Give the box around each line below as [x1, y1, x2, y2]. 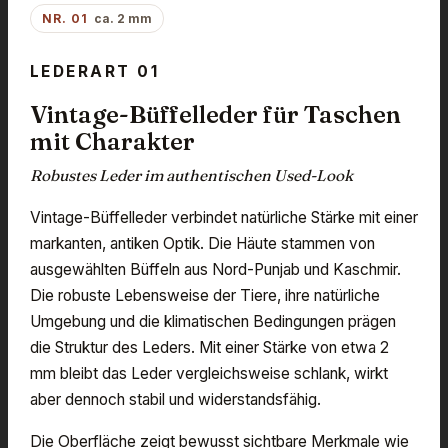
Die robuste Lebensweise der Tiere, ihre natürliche [30, 285, 380, 305]
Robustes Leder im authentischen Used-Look [30, 165, 353, 185]
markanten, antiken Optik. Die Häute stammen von [30, 233, 375, 253]
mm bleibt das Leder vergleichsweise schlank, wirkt [30, 363, 388, 383]
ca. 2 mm [93, 10, 152, 26]
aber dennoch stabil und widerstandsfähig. [30, 389, 321, 409]
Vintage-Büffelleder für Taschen [30, 99, 401, 129]
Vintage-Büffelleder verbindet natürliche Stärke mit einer [30, 207, 418, 227]
